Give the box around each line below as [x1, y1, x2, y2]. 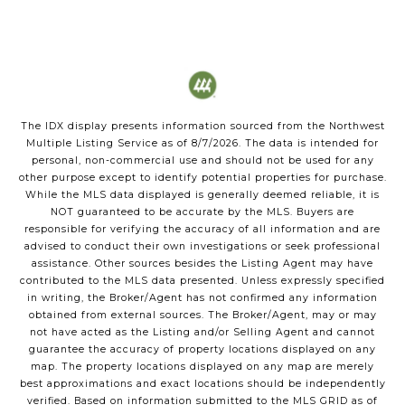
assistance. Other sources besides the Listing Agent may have [32, 257, 373, 269]
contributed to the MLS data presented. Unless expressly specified [20, 274, 385, 287]
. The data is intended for [239, 137, 379, 149]
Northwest [328, 119, 385, 132]
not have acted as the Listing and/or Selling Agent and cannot [30, 325, 375, 338]
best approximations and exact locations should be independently [19, 377, 386, 390]
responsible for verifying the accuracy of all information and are [24, 222, 381, 235]
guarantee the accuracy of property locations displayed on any [29, 343, 376, 355]
